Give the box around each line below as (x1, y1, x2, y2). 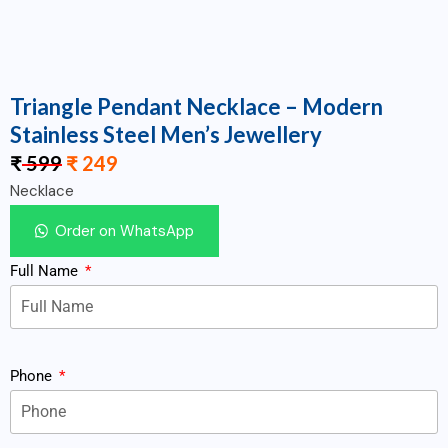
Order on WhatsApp (55, 221, 195, 242)
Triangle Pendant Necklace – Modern (10, 93, 383, 121)
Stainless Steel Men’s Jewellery (10, 121, 322, 149)
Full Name (10, 262, 82, 281)
